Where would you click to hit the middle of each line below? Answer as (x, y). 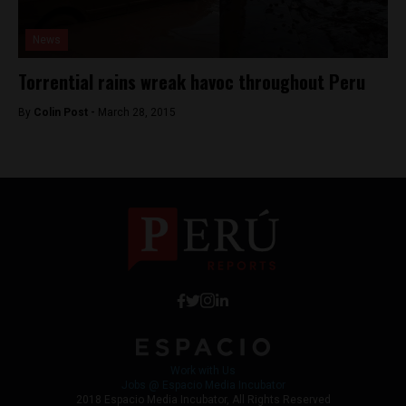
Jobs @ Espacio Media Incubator (203, 385)
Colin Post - (66, 112)
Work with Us (203, 370)
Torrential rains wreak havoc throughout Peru (192, 82)
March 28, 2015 (137, 112)
